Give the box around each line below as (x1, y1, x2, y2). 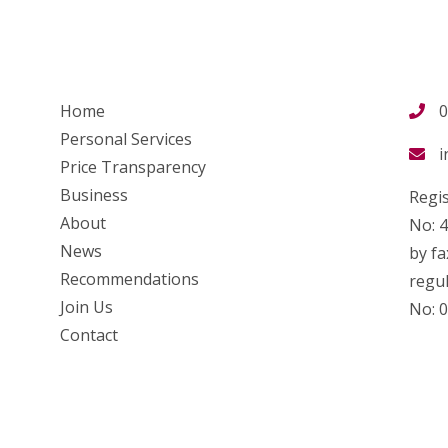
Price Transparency (60, 156, 206, 178)
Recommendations (60, 268, 199, 290)
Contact (60, 324, 118, 346)
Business (60, 184, 128, 206)
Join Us (60, 296, 113, 318)
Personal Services (60, 128, 192, 150)
